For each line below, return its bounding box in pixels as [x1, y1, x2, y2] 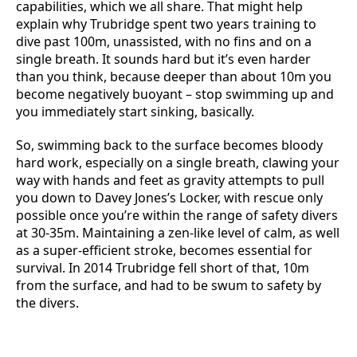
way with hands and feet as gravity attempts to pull [16, 171, 324, 189]
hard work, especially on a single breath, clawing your [16, 154, 339, 171]
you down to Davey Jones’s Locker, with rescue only [16, 189, 323, 206]
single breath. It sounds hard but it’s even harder [16, 50, 311, 68]
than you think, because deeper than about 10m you [16, 68, 331, 85]
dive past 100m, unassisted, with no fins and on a [16, 33, 312, 50]
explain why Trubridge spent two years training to [16, 15, 316, 33]
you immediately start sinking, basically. [16, 103, 254, 120]
